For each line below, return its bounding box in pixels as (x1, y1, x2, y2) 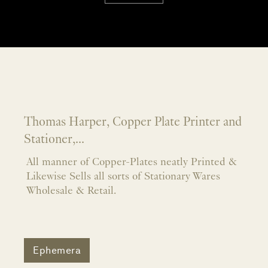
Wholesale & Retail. (26, 185, 116, 197)
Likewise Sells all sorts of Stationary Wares (26, 171, 220, 183)
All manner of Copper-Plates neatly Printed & (26, 157, 237, 169)
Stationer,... (24, 133, 84, 147)
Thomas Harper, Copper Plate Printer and (24, 116, 242, 129)
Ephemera (33, 244, 81, 256)
